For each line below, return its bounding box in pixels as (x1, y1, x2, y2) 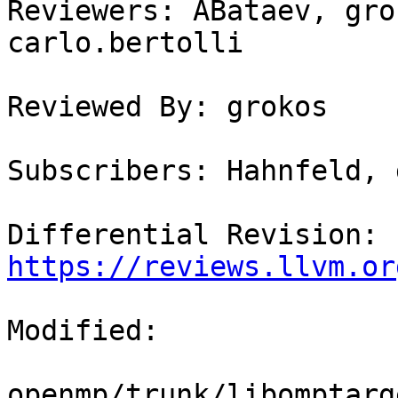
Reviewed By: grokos (7, 91, 328, 123)
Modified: (7, 314, 159, 347)
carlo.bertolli (7, 27, 243, 60)
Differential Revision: (378, 219, 395, 251)
